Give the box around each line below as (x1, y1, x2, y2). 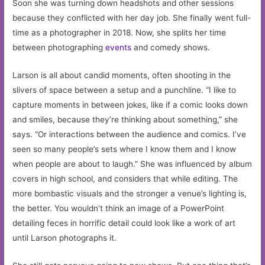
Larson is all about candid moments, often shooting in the (12, 70, 231, 80)
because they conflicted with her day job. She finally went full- (12, 13, 251, 23)
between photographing (12, 43, 106, 53)
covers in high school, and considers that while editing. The (12, 173, 238, 183)
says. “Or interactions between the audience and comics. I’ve (12, 129, 247, 139)
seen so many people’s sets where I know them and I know (12, 144, 237, 154)
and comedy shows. (131, 43, 211, 53)
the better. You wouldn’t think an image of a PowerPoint (12, 203, 225, 213)
